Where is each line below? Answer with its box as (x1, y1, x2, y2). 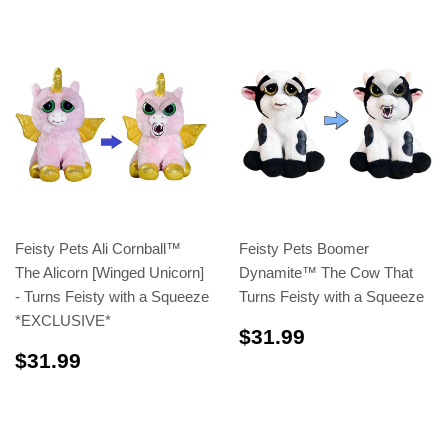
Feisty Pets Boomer (239, 239, 369, 257)
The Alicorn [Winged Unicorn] (15, 263, 204, 281)
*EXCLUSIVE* (15, 311, 111, 329)
